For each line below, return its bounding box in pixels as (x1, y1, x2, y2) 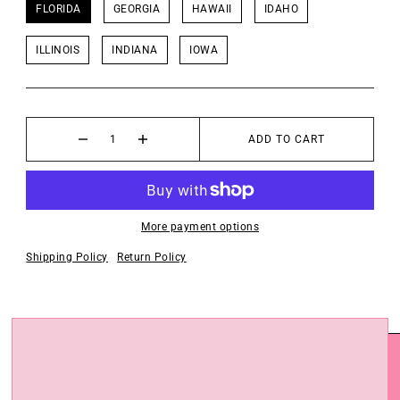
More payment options (141, 220, 259, 233)
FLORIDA (36, 3, 81, 16)
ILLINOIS (36, 43, 80, 56)
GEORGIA (112, 3, 161, 16)
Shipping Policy (26, 251, 108, 264)
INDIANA (112, 43, 158, 56)
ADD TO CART (247, 132, 325, 146)
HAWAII (191, 3, 232, 16)
